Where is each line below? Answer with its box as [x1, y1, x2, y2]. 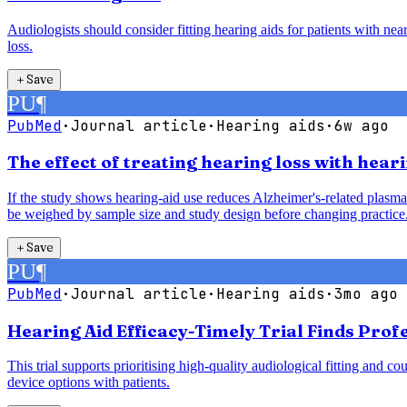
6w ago [334, 115, 389, 135]
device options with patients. [7, 374, 170, 391]
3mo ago [334, 284, 398, 303]
